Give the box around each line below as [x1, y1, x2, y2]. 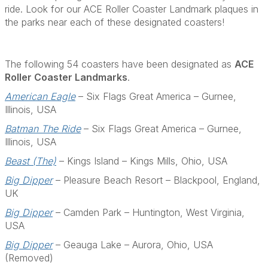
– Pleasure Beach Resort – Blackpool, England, [53, 174, 260, 186]
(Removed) [5, 252, 53, 264]
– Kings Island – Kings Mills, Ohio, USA [56, 155, 227, 167]
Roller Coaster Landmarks [5, 71, 127, 83]
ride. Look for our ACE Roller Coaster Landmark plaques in [5, 3, 258, 15]
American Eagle [5, 90, 75, 102]
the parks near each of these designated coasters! [5, 16, 227, 28]
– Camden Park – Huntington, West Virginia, [53, 206, 245, 218]
